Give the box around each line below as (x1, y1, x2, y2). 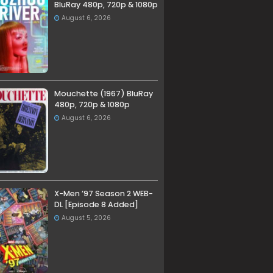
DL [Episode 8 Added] (54, 199, 138, 210)
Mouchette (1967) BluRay (54, 88, 153, 99)
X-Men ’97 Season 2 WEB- (54, 188, 153, 199)
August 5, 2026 (61, 213, 111, 223)
